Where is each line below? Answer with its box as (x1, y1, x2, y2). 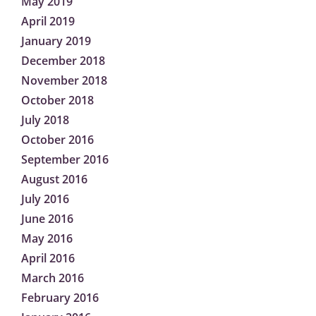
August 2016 (21, 171, 87, 188)
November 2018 (21, 73, 107, 89)
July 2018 (21, 112, 69, 128)
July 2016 (21, 191, 69, 207)
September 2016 (21, 152, 109, 168)
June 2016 (21, 211, 73, 227)
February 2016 (21, 290, 99, 306)
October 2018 (21, 92, 94, 109)
